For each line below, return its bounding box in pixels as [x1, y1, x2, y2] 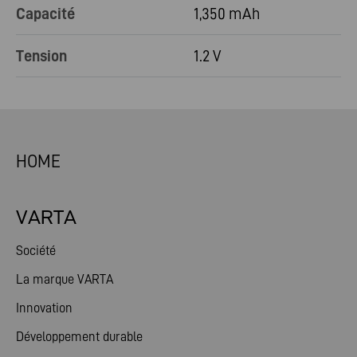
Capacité [16, 5, 75, 23]
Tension [16, 47, 67, 65]
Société [16, 243, 56, 258]
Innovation [16, 300, 73, 316]
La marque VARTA [16, 272, 113, 287]
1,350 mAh [194, 5, 260, 23]
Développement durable [16, 329, 143, 344]
